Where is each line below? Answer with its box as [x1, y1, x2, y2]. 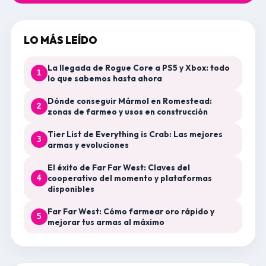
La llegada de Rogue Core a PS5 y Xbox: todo [47, 62, 230, 73]
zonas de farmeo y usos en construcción [47, 106, 208, 117]
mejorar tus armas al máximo [47, 216, 164, 227]
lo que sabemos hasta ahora [47, 72, 162, 84]
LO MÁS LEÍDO [23, 33, 97, 46]
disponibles [47, 183, 94, 194]
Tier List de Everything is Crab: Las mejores [47, 128, 223, 140]
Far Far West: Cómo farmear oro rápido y [47, 205, 214, 217]
